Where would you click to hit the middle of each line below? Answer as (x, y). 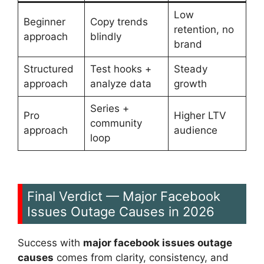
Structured (48, 69)
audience (195, 131)
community (116, 123)
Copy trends (119, 22)
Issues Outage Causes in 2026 (121, 211)
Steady (190, 69)
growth (190, 84)
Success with (50, 242)
